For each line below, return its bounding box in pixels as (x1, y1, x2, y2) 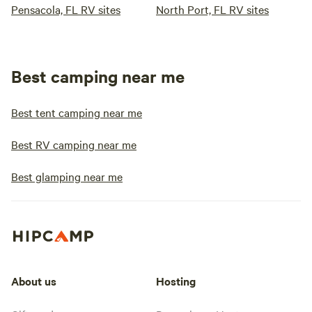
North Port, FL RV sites (156, 1, 269, 17)
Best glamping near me (11, 169, 123, 184)
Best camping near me (11, 65, 185, 87)
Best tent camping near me (11, 104, 142, 120)
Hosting (156, 272, 196, 288)
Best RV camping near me (11, 136, 136, 152)
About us (11, 272, 56, 288)
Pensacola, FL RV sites (11, 1, 120, 17)
